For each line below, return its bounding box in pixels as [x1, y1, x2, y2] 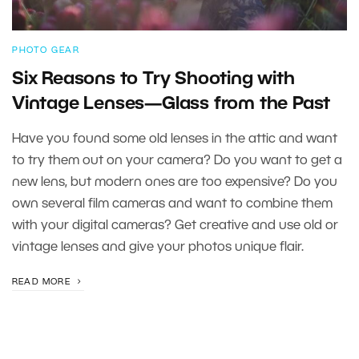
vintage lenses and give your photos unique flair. [12, 242, 304, 253]
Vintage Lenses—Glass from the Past [12, 96, 331, 112]
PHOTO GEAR [12, 46, 79, 54]
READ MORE [12, 278, 74, 286]
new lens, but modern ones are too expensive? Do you [12, 177, 337, 188]
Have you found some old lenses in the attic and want [12, 134, 337, 145]
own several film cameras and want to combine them [12, 199, 333, 210]
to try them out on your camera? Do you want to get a [12, 155, 342, 167]
